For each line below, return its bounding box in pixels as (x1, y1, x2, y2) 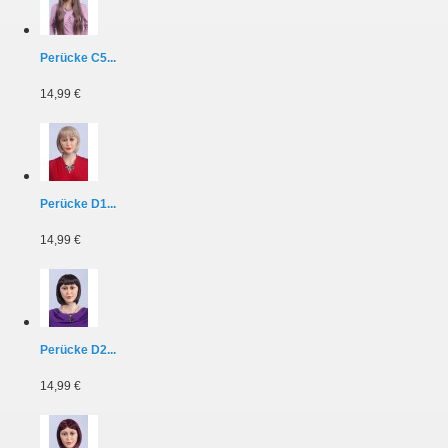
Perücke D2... (40, 342, 116, 357)
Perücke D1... (40, 196, 116, 211)
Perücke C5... (40, 50, 116, 65)
